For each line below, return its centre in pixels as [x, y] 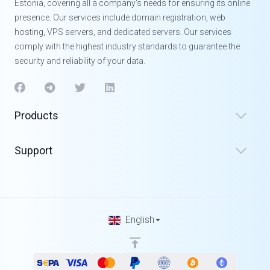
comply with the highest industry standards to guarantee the [127, 46]
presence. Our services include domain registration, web [120, 17]
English [140, 220]
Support [33, 150]
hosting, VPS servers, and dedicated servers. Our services [123, 32]
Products [36, 115]
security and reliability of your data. [80, 61]
